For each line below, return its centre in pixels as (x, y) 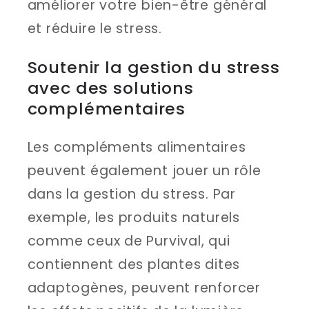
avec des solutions (110, 88)
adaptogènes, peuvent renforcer (144, 288)
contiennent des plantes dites (134, 264)
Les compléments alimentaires (137, 147)
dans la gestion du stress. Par (131, 194)
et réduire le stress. (94, 29)
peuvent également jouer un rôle (144, 170)
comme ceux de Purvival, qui (129, 241)
